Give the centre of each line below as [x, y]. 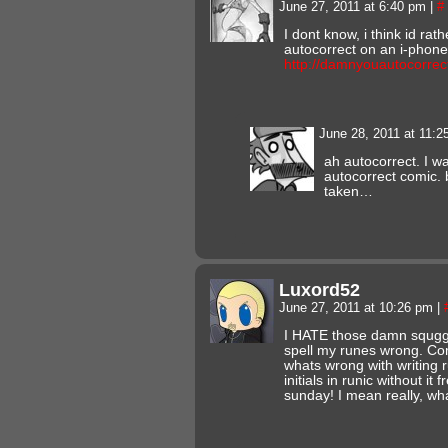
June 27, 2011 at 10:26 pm [358, 307]
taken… [348, 191]
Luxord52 [319, 289]
